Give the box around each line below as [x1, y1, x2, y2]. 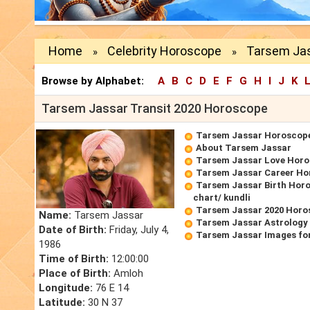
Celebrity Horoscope [107, 44, 221, 59]
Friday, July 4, [107, 224, 169, 237]
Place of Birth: [39, 267, 111, 280]
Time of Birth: [39, 253, 109, 266]
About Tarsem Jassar [196, 143, 291, 154]
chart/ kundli [193, 192, 250, 203]
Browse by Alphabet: [42, 75, 144, 88]
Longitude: [39, 282, 93, 295]
